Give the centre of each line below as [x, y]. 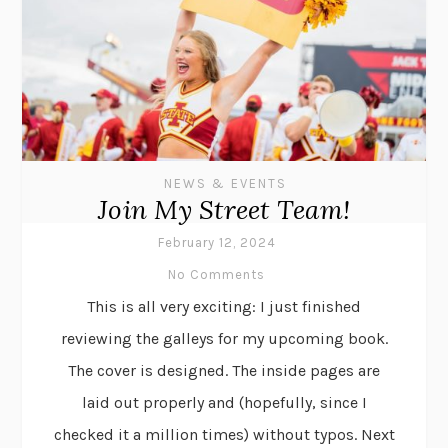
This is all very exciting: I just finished [224, 306]
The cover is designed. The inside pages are [224, 370]
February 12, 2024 [216, 242]
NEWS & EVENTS [225, 183]
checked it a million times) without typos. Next [224, 434]
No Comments [216, 274]
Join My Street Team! [224, 209]
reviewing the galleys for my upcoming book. [224, 338]
